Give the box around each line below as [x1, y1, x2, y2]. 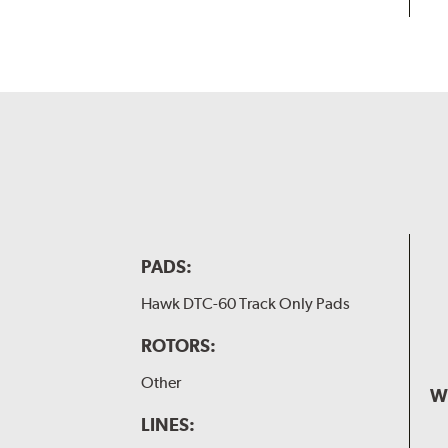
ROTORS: [140, 335, 216, 357]
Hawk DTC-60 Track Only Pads [140, 294, 350, 314]
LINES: [140, 414, 195, 436]
